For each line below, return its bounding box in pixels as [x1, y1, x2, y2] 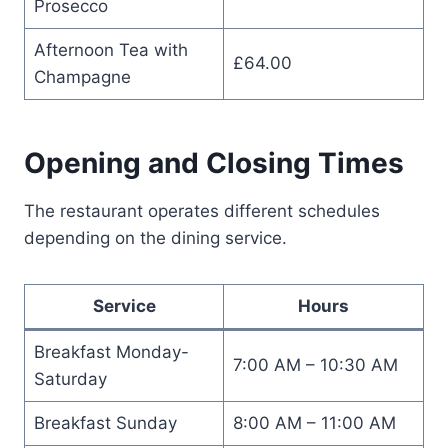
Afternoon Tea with [33, 39, 188, 60]
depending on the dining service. [24, 227, 287, 248]
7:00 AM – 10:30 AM [232, 354, 398, 375]
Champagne [33, 66, 131, 87]
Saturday [33, 368, 107, 389]
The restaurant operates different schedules [24, 200, 380, 221]
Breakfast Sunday [33, 412, 177, 433]
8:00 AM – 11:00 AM [232, 412, 396, 433]
